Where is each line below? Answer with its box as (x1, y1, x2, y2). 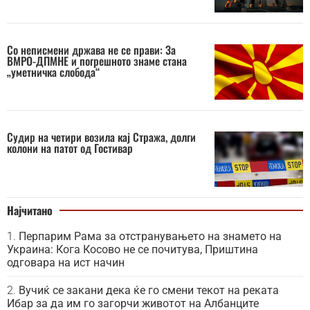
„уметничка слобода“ (7, 64, 100, 81)
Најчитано (7, 202, 53, 219)
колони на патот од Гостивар (7, 140, 133, 157)
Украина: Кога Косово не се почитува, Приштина (7, 243, 258, 257)
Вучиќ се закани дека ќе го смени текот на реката (19, 284, 279, 298)
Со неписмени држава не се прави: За (7, 42, 176, 59)
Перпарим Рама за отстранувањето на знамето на (19, 230, 282, 244)
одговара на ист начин (7, 256, 125, 270)
